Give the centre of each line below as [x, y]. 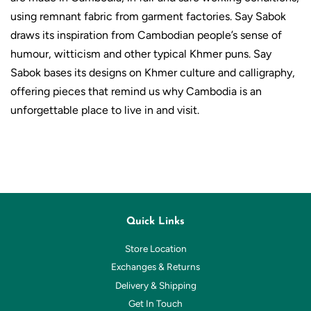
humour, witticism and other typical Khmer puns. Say [141, 53]
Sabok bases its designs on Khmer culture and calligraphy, [153, 72]
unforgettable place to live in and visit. [105, 110]
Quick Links [155, 221]
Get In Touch [155, 304]
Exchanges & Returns [155, 267]
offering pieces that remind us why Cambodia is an [136, 91]
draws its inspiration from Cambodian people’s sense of [146, 35]
